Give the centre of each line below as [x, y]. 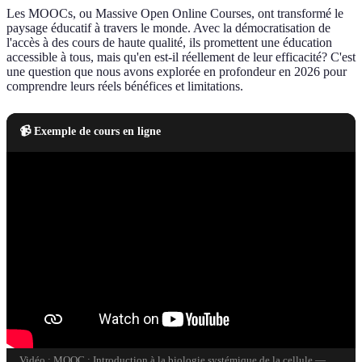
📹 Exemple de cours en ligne [90, 131]
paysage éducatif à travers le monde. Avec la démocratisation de [168, 28]
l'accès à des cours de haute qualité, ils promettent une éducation [169, 43]
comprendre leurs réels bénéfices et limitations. [125, 86]
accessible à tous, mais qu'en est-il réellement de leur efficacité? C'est [181, 57]
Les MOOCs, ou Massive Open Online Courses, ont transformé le [175, 14]
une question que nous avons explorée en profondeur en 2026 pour [177, 72]
